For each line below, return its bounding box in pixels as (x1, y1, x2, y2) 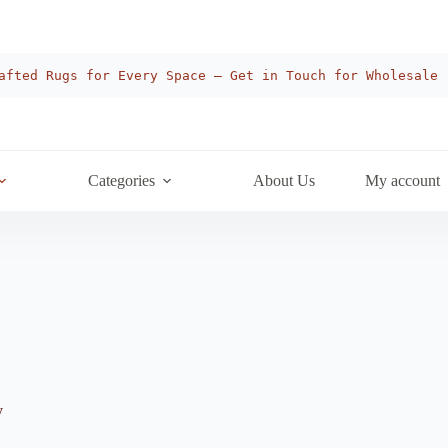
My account (364, 172, 440, 189)
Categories (87, 172, 155, 189)
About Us (252, 172, 315, 189)
